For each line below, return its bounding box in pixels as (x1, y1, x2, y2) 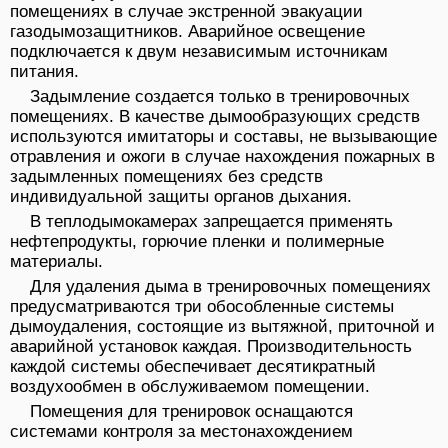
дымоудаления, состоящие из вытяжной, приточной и (10, 317, 435, 337)
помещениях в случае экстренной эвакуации (10, 2, 363, 22)
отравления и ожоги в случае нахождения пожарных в (10, 147, 435, 167)
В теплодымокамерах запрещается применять (30, 212, 393, 232)
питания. (10, 62, 79, 82)
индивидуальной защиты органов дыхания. (10, 187, 352, 207)
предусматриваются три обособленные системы (10, 297, 394, 317)
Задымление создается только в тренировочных (30, 87, 410, 107)
